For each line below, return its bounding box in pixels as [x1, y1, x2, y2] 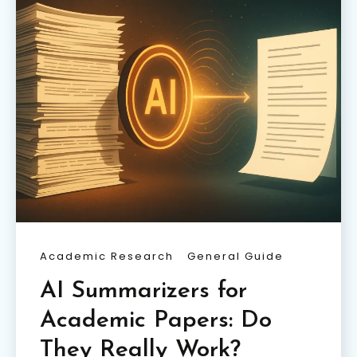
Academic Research [40, 249, 174, 265]
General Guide [187, 249, 284, 265]
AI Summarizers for [40, 279, 247, 304]
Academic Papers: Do [40, 308, 272, 334]
